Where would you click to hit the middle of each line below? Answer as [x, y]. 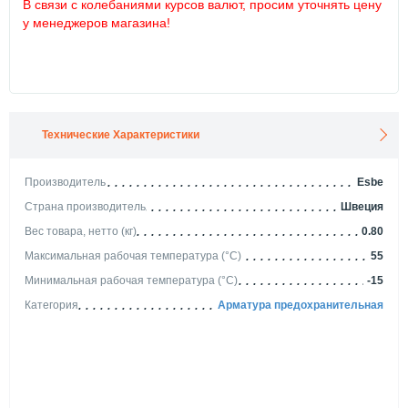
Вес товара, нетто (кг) [81, 231]
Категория [51, 305]
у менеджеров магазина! [97, 22]
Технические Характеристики [121, 134]
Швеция [362, 206]
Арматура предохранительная [301, 305]
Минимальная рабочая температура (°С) [131, 280]
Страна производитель [85, 206]
